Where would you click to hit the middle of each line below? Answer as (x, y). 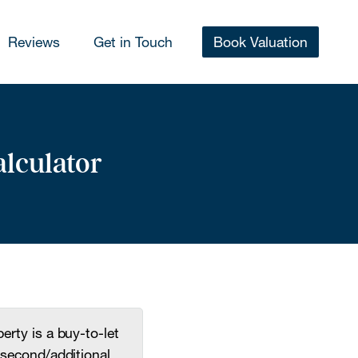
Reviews (34, 42)
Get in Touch (133, 42)
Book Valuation (260, 42)
